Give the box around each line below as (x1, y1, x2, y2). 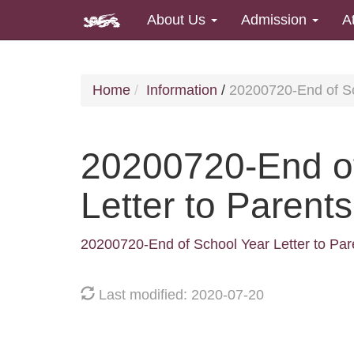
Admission (241, 11, 311, 28)
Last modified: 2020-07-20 (95, 286, 264, 303)
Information (146, 81, 217, 98)
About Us (147, 11, 209, 28)
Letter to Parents (81, 184, 352, 226)
